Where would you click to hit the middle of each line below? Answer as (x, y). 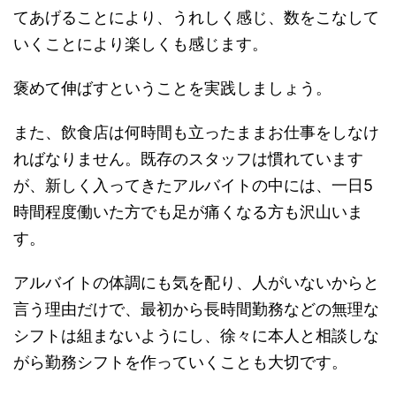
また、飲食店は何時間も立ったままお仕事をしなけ (196, 133)
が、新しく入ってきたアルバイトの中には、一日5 (193, 186)
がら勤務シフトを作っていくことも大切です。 (180, 362)
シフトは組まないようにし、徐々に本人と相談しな (196, 336)
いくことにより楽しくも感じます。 (141, 44)
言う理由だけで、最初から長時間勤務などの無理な (196, 309)
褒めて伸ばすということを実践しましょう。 (172, 88)
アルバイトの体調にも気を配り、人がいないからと (196, 283)
